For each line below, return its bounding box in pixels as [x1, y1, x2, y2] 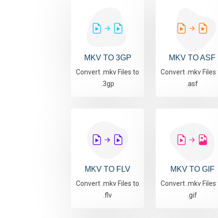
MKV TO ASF [169, 54, 216, 62]
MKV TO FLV [85, 165, 130, 174]
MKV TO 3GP [84, 54, 131, 62]
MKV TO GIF [170, 165, 215, 174]
